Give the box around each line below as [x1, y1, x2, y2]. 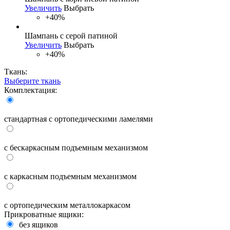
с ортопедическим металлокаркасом [4, 200, 130, 209]
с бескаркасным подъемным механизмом [4, 143, 148, 152]
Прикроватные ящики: [4, 209, 84, 219]
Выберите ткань [4, 76, 61, 85]
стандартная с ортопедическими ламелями [4, 114, 153, 123]
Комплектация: [4, 85, 57, 94]
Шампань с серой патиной [25, 31, 118, 40]
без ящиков [19, 220, 58, 229]
